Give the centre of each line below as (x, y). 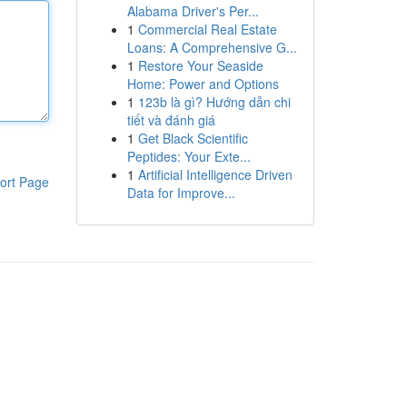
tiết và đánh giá (171, 120)
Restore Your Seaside (200, 65)
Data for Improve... (181, 193)
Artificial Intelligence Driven (215, 174)
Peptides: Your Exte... (189, 156)
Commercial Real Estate (207, 29)
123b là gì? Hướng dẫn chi (214, 102)
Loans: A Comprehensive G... (212, 47)
